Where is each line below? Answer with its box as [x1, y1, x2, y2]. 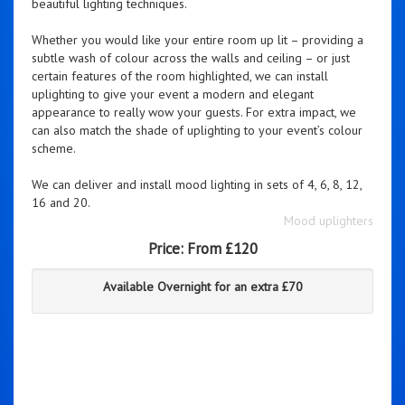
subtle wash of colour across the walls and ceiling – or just [32, 49, 350, 66]
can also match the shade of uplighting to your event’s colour [32, 121, 363, 138]
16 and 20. [32, 193, 90, 211]
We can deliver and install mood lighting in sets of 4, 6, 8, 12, [32, 175, 362, 193]
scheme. [32, 139, 76, 156]
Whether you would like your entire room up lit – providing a [32, 31, 363, 48]
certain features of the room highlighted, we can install [32, 67, 328, 84]
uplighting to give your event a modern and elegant [32, 85, 314, 102]
